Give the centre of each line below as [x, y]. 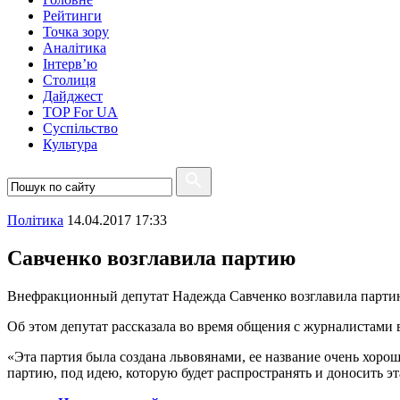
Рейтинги [72, 16]
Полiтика [35, 220]
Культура [70, 144]
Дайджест [73, 96]
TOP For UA [80, 112]
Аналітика [75, 48]
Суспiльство [80, 128]
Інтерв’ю [70, 64]
